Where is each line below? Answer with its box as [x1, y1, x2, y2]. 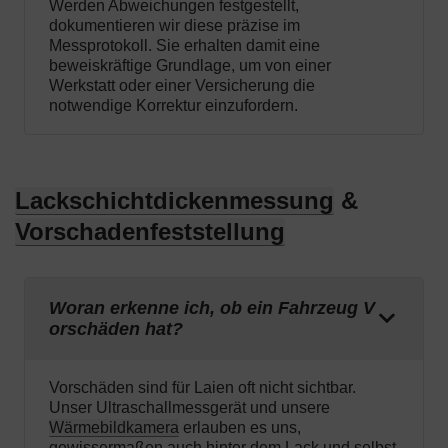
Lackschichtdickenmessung [15, 187, 334, 215]
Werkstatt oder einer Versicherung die [49, 77, 315, 95]
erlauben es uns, [179, 419, 301, 437]
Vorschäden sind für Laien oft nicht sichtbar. [49, 379, 356, 397]
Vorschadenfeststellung [15, 218, 285, 246]
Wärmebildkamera [49, 419, 179, 437]
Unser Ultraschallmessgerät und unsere [49, 399, 330, 417]
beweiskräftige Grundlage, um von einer [49, 57, 331, 75]
